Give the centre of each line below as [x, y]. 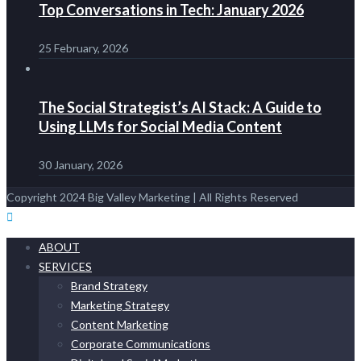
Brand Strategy [109, 286]
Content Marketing [120, 325]
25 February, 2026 [83, 48]
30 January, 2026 [81, 165]
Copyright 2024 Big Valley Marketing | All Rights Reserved [152, 197]
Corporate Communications [141, 344]
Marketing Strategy [120, 305]
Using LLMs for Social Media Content [160, 127]
